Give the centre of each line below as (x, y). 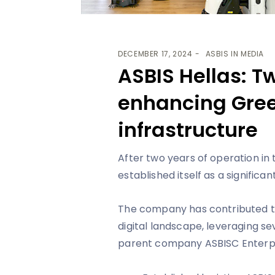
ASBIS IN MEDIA (235, 53)
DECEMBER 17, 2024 (155, 53)
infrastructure (188, 130)
